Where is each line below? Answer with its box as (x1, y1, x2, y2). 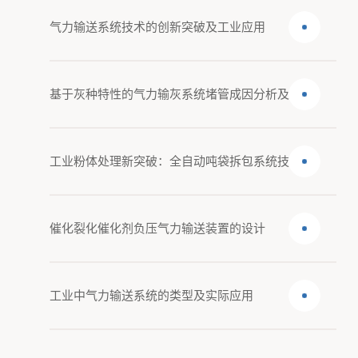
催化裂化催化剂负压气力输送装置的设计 (50, 221, 266, 235)
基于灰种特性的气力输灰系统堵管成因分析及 (50, 87, 290, 101)
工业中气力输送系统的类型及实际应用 (50, 288, 254, 302)
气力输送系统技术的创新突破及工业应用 (50, 20, 266, 34)
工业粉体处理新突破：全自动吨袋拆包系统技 (50, 154, 290, 168)
